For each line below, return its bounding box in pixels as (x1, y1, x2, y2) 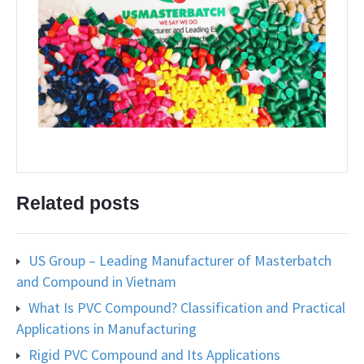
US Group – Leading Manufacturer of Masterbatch (28, 250, 331, 270)
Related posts (16, 192, 140, 214)
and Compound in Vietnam (16, 271, 176, 291)
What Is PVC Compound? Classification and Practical (28, 297, 345, 317)
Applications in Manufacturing (16, 318, 197, 338)
